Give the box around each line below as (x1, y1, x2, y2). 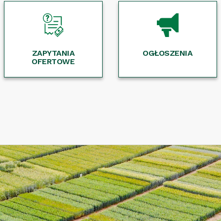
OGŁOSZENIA (143, 48, 193, 58)
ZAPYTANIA (32, 48, 75, 58)
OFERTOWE (32, 57, 75, 66)
